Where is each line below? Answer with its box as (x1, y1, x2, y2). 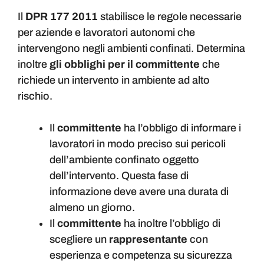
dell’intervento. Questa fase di (49, 170, 189, 182)
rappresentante (109, 233, 190, 246)
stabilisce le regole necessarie (100, 11, 242, 23)
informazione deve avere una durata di (49, 186, 229, 198)
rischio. (18, 90, 52, 103)
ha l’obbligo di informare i (124, 122, 241, 134)
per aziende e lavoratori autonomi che (18, 27, 195, 39)
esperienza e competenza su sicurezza (49, 249, 232, 262)
